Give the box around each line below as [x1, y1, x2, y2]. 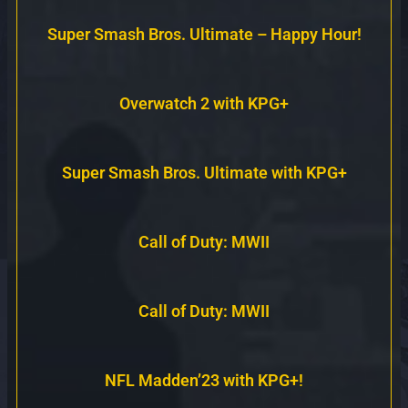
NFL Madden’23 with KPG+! [105, 370, 303, 390]
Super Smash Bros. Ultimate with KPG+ [61, 162, 347, 182]
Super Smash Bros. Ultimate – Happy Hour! [46, 24, 362, 44]
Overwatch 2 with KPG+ [119, 93, 289, 113]
